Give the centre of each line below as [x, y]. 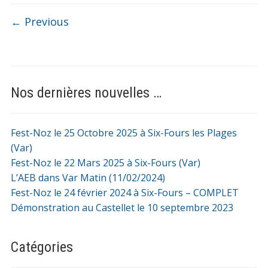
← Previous [39, 22]
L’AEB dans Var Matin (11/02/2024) [88, 178]
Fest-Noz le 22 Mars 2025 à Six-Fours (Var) [105, 163]
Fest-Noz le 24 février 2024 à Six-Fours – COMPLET [124, 193]
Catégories [42, 247]
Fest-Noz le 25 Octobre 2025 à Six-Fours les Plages [124, 133]
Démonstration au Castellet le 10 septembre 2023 [122, 208]
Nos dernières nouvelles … [86, 93]
